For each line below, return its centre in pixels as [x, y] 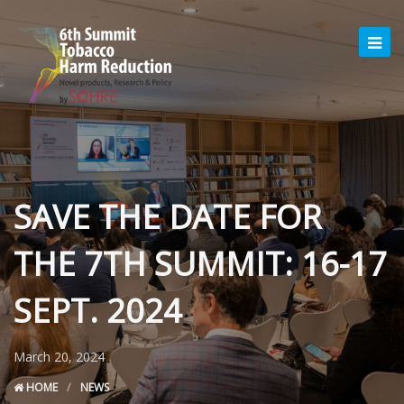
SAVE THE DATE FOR [167, 217]
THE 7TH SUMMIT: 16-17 [200, 264]
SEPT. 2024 [98, 311]
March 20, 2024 [59, 356]
